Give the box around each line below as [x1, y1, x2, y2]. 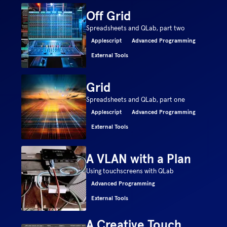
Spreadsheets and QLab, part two [86, 24, 185, 32]
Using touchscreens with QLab [86, 167, 174, 175]
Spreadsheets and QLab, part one [86, 95, 185, 104]
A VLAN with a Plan [86, 151, 192, 167]
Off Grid [86, 8, 131, 24]
